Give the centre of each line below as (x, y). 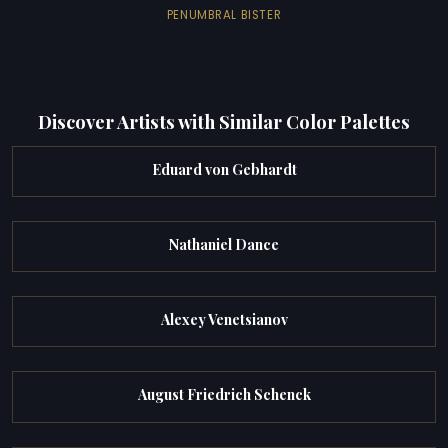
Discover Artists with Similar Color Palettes (224, 122)
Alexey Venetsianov (224, 320)
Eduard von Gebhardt (224, 169)
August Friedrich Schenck (224, 395)
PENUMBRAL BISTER (224, 14)
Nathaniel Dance (224, 244)
